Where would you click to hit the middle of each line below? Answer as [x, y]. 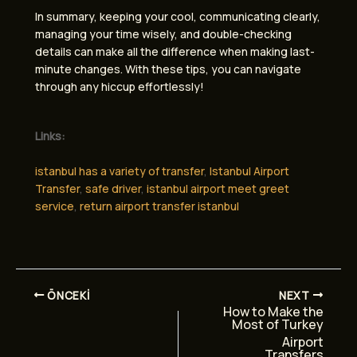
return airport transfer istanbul [159, 206]
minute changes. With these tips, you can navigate [168, 69]
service [55, 206]
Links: [50, 135]
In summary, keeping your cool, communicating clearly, [178, 16]
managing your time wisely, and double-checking [163, 33]
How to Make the [273, 312]
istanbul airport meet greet [218, 188]
